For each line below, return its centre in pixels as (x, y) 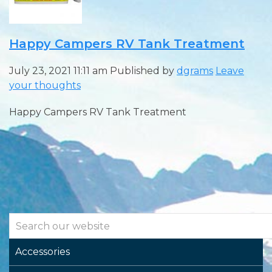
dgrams (195, 71)
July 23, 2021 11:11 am (58, 71)
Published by (143, 71)
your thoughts (45, 86)
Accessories (42, 252)
